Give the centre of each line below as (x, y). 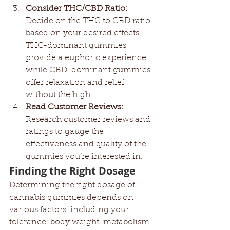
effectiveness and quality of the (87, 144)
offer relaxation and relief (76, 83)
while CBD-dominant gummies (89, 70)
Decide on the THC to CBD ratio (89, 21)
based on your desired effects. (84, 33)
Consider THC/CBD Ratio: (77, 9)
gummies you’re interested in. (84, 157)
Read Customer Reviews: (75, 107)
